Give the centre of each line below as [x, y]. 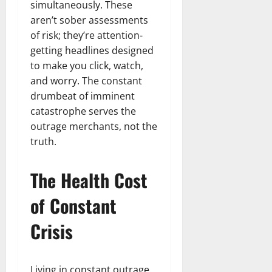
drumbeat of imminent [83, 96]
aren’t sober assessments [89, 20]
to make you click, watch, [87, 65]
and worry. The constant [86, 80]
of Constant [73, 205]
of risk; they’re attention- [87, 35]
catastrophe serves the [83, 111]
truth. [43, 141]
